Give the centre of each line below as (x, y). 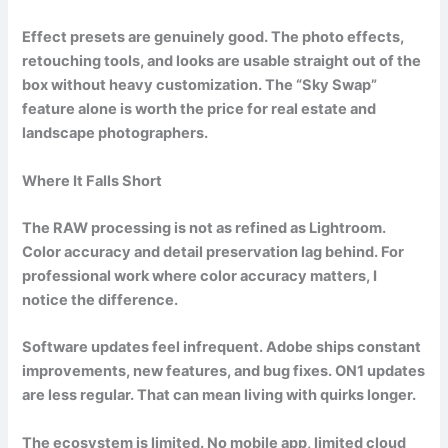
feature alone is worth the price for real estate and (199, 109)
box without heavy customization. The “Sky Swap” (200, 85)
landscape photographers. (115, 133)
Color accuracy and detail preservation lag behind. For (213, 252)
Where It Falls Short (92, 180)
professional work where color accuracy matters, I (200, 276)
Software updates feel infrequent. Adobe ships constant (222, 347)
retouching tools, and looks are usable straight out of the (222, 61)
